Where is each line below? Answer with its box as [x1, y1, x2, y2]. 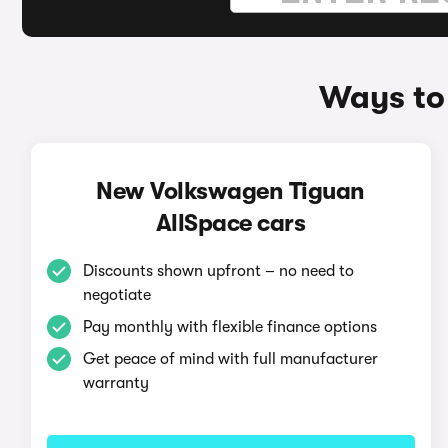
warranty [82, 374, 149, 392]
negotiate [82, 286, 151, 304]
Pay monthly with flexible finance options [82, 318, 377, 336]
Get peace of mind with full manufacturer [82, 350, 378, 368]
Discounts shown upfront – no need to [82, 262, 354, 280]
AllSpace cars [155, 209, 306, 237]
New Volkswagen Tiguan [96, 177, 365, 205]
